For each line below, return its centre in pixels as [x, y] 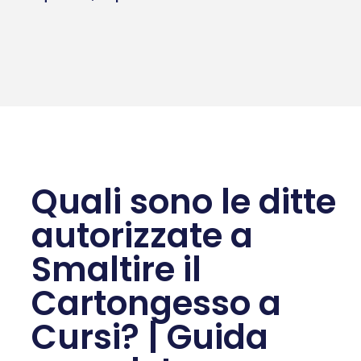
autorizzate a [142, 235]
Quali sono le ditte [184, 201]
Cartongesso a [156, 303]
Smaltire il [116, 269]
